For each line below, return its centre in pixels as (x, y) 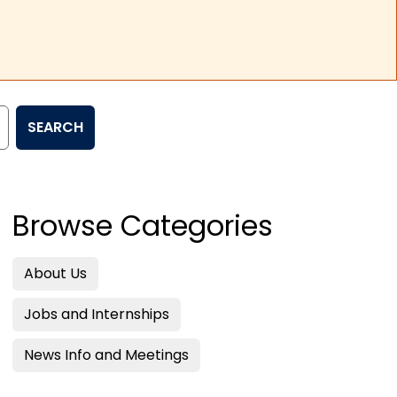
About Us (55, 274)
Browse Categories (143, 226)
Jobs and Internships (97, 315)
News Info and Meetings (106, 355)
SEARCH (55, 128)
